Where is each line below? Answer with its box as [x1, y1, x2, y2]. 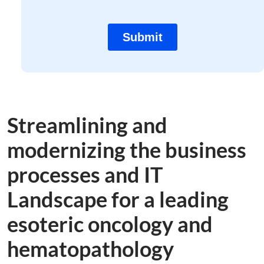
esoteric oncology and [7, 211, 213, 237]
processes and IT [7, 161, 163, 187]
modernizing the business [7, 137, 246, 163]
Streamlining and [7, 112, 167, 138]
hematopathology [7, 236, 174, 262]
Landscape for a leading [7, 186, 229, 212]
